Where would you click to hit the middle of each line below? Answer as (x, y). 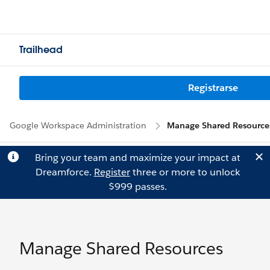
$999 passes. (137, 187)
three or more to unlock (185, 172)
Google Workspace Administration (78, 125)
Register (112, 172)
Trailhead (41, 50)
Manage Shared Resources (121, 248)
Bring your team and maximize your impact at (137, 158)
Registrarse (213, 88)
